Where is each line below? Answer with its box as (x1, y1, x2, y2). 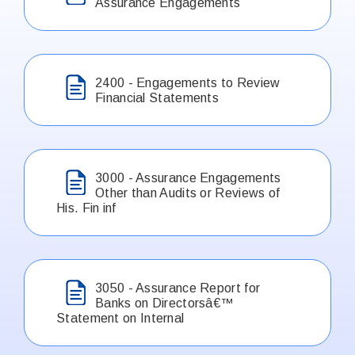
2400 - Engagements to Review (95, 75, 281, 90)
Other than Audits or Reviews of (95, 185, 281, 200)
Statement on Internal (56, 311, 185, 325)
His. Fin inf (56, 200, 116, 215)
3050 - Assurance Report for (95, 281, 261, 295)
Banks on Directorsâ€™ (95, 296, 234, 310)
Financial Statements (95, 90, 219, 105)
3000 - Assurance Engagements (95, 170, 281, 185)
